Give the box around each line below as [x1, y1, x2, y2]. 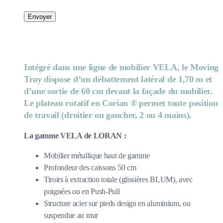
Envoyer [28, 13, 52, 21]
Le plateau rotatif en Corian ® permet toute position [24, 98, 218, 109]
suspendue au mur [44, 211, 98, 220]
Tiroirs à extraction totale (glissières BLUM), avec [44, 175, 193, 184]
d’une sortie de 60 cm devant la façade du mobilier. [24, 86, 213, 97]
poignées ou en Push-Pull [44, 187, 120, 196]
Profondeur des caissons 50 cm [44, 163, 136, 172]
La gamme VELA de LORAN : [24, 131, 126, 140]
